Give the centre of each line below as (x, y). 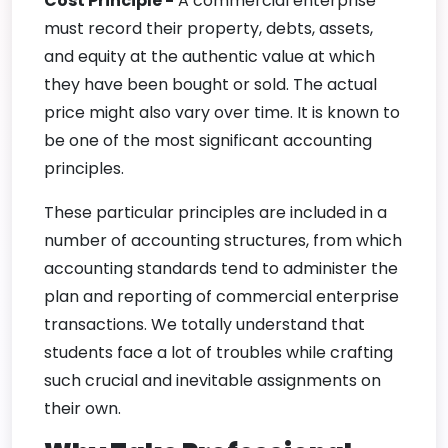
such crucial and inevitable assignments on (212, 380)
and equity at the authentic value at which (209, 56)
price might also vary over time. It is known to (222, 112)
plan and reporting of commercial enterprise (221, 296)
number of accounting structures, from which (223, 240)
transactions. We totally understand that (204, 324)
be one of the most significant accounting (208, 140)
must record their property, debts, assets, (208, 28)
